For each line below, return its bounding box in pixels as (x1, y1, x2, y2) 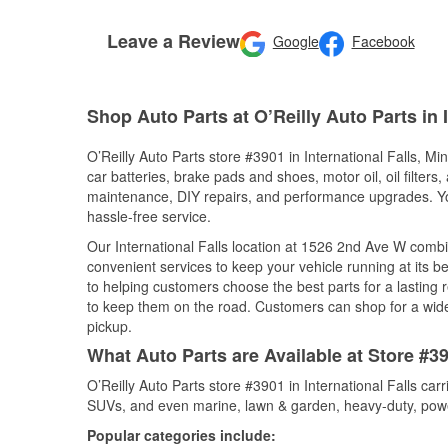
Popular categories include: (87, 425, 276, 445)
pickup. (87, 316, 132, 336)
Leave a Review (107, 27, 240, 54)
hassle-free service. (87, 206, 211, 226)
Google (272, 31, 319, 52)
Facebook (351, 31, 415, 52)
